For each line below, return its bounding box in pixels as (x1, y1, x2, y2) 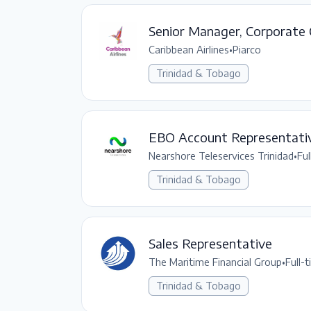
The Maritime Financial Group (149, 255, 282, 268)
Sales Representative (149, 235, 272, 251)
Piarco (233, 43, 261, 56)
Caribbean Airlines (149, 43, 229, 56)
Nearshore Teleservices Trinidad (149, 149, 294, 162)
